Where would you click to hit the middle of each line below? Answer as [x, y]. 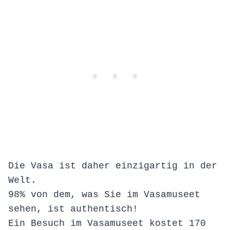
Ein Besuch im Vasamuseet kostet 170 [107, 224]
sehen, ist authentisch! [73, 209]
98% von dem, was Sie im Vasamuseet [104, 195]
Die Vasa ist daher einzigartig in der [113, 166]
